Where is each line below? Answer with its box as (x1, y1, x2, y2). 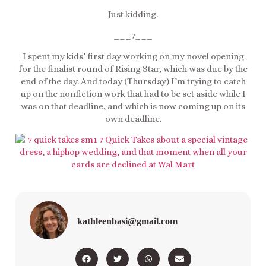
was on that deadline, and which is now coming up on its (21, 101, 245, 112)
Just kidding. (108, 9, 158, 20)
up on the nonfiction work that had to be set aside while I (20, 88, 246, 100)
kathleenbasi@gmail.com (77, 216, 178, 227)
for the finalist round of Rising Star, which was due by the (18, 64, 248, 75)
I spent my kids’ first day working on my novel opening (22, 51, 244, 62)
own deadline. (104, 113, 161, 125)
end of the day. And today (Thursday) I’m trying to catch (20, 76, 246, 87)
